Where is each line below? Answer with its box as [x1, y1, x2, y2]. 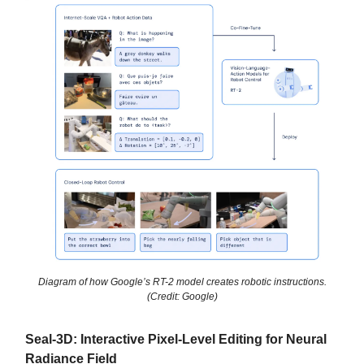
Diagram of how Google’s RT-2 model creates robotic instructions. [37, 275, 327, 288]
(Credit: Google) [146, 290, 218, 302]
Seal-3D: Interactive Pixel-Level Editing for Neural [25, 331, 327, 346]
